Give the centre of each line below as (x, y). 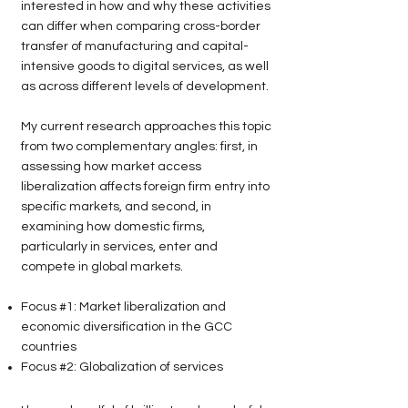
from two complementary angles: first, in (139, 147)
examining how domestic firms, (113, 227)
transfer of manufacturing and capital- (135, 46)
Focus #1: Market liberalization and (123, 307)
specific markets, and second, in (116, 207)
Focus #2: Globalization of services (122, 367)
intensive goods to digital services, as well (145, 66)
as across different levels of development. (145, 87)
